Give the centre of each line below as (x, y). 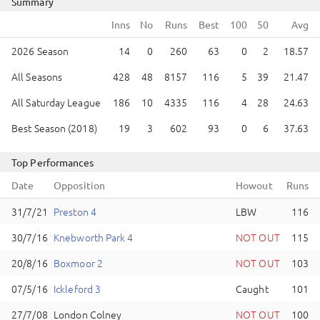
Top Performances (53, 162)
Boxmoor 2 (78, 263)
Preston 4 (75, 211)
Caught (252, 289)
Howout (254, 185)
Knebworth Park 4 (94, 237)
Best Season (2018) (54, 128)
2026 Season (40, 51)
